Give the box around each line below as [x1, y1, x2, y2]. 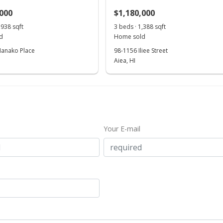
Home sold [114, 32, 146, 41]
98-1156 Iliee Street [114, 46, 168, 55]
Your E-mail [103, 124, 140, 133]
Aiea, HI [114, 56, 136, 65]
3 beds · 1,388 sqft [114, 22, 166, 31]
